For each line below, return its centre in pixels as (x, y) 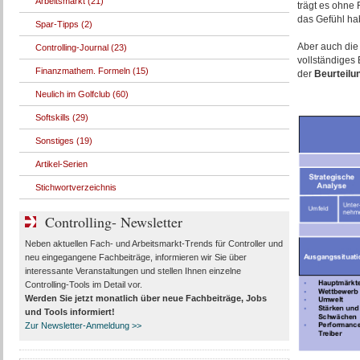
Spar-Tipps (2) (63, 24)
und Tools (46, 312)
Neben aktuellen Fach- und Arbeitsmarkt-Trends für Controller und (153, 243)
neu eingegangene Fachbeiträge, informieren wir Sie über (135, 257)
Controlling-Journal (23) (81, 47)
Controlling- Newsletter (113, 222)
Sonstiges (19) (63, 141)
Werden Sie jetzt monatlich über (93, 298)
